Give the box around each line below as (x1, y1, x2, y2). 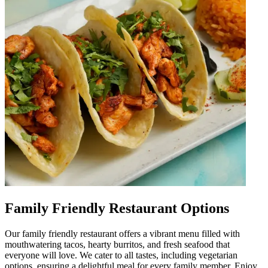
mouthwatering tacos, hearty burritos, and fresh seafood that (5, 239, 230, 249)
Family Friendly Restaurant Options (5, 200, 229, 216)
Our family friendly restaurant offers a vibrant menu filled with (5, 228, 240, 239)
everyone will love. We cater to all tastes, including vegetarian (5, 249, 237, 260)
